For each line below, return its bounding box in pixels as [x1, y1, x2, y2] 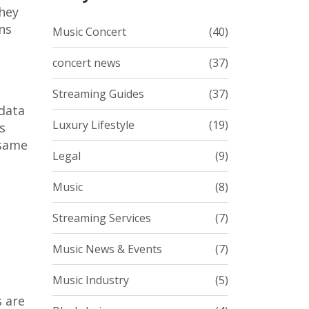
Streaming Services [52, 210, 151, 226]
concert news [52, 55, 121, 70]
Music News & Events [52, 241, 162, 257]
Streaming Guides [52, 86, 144, 101]
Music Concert [52, 24, 126, 39]
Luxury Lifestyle [52, 117, 134, 132]
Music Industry [52, 272, 129, 288]
